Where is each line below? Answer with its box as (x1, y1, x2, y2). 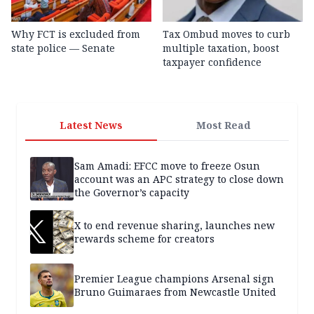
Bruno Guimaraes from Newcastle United (74, 285, 276, 299)
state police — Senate (11, 41, 115, 55)
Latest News (60, 118, 123, 132)
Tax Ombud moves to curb (163, 27, 290, 41)
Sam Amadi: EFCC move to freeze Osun (74, 158, 260, 172)
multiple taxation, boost (163, 41, 279, 55)
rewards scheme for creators (74, 232, 214, 246)
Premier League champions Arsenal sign (74, 272, 274, 286)
